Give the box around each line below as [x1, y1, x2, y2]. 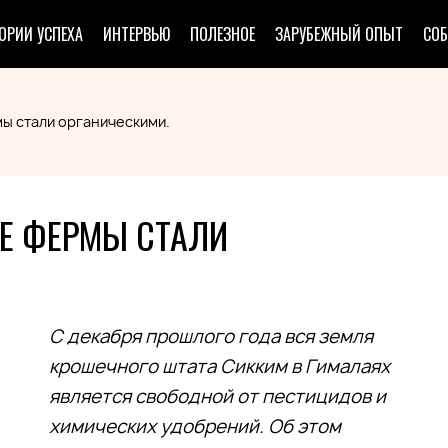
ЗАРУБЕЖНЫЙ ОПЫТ [275, 22, 403, 46]
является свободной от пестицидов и [49, 384, 386, 409]
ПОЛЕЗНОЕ [190, 22, 255, 46]
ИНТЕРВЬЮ [103, 22, 170, 46]
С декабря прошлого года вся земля [49, 324, 373, 349]
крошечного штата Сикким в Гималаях [49, 354, 390, 379]
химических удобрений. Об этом [49, 414, 341, 439]
